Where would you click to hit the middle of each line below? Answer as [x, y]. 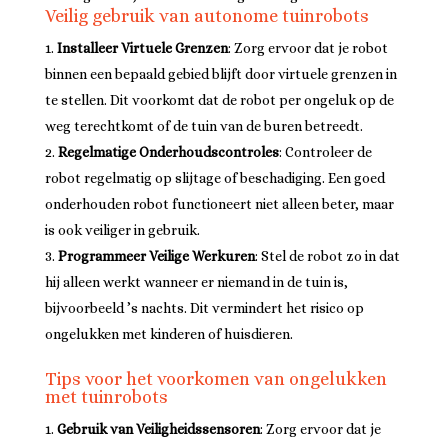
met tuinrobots [106, 397]
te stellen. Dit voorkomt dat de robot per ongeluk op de [219, 100]
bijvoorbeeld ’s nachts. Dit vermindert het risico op [204, 308]
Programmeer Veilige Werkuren [156, 256]
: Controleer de [325, 152]
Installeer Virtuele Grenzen [142, 48]
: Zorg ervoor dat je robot [307, 48]
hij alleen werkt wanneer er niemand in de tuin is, [196, 282]
